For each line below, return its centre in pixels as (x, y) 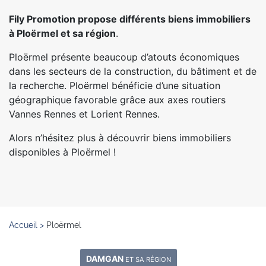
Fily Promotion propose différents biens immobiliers (130, 19)
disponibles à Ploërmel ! (62, 152)
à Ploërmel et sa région (62, 33)
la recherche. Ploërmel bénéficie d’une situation (115, 85)
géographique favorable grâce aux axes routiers (117, 100)
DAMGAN (106, 259)
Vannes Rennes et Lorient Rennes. (84, 114)
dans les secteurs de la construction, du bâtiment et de (133, 71)
